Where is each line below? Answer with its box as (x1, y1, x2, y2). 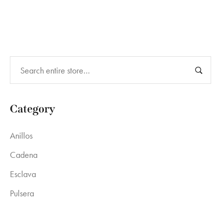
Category (10, 102, 55, 115)
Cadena (10, 149, 37, 160)
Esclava (10, 168, 36, 180)
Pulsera (10, 187, 34, 199)
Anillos (10, 130, 33, 141)
